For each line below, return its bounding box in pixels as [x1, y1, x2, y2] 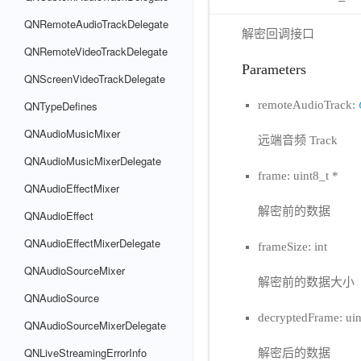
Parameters [242, 60, 306, 77]
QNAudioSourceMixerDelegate [24, 317, 166, 333]
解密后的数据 [258, 346, 330, 359]
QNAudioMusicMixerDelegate [24, 153, 161, 168]
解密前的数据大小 [258, 275, 355, 288]
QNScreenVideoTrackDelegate [24, 71, 165, 86]
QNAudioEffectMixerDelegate [24, 235, 160, 251]
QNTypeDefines [24, 98, 98, 114]
